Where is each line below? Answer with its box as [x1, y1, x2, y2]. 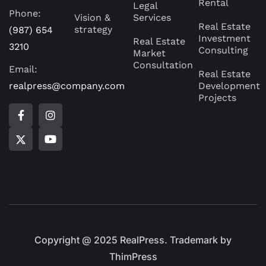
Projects [198, 92, 237, 103]
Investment [198, 33, 251, 44]
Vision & [74, 12, 111, 23]
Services [133, 12, 171, 23]
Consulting [198, 45, 249, 56]
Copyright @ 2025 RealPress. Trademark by [34, 234, 232, 246]
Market [133, 47, 166, 59]
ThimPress [109, 251, 157, 262]
